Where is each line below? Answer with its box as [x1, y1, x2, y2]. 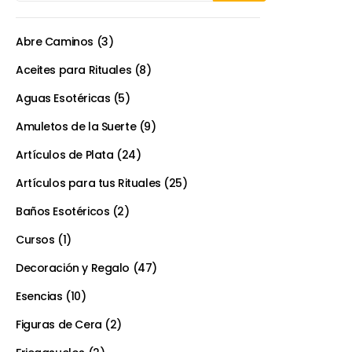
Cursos [16, 232, 55, 248]
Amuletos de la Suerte [16, 119, 137, 135]
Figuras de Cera [16, 317, 102, 333]
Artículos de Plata [16, 147, 114, 163]
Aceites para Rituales [16, 62, 132, 79]
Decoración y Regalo [16, 260, 130, 277]
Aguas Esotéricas [16, 90, 111, 107]
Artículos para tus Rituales [16, 175, 161, 192]
